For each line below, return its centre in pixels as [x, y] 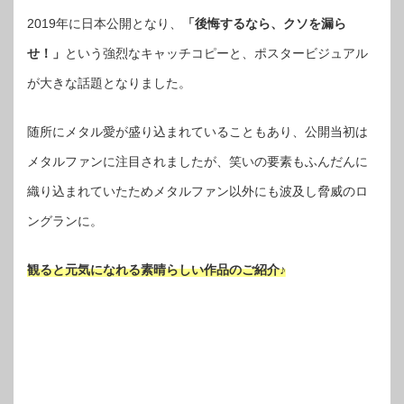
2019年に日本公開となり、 [105, 24]
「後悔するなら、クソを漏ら [264, 24]
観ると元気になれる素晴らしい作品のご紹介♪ [156, 270]
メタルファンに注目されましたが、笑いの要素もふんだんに [197, 162]
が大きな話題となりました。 [109, 83]
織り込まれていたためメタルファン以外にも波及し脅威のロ [197, 192]
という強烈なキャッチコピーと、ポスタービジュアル [216, 54]
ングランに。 [65, 221]
